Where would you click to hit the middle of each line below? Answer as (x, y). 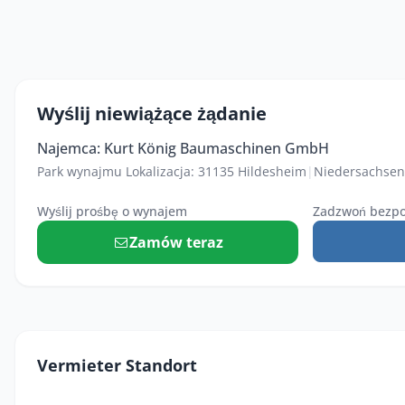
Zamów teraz (177, 242)
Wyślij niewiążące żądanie (152, 113)
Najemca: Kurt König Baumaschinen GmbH (183, 148)
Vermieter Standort (117, 365)
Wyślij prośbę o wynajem (112, 211)
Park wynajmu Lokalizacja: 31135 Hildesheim (172, 171)
